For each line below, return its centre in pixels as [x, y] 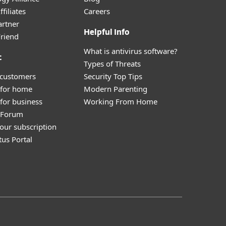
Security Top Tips [113, 76]
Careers [97, 11]
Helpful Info [106, 33]
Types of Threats [112, 64]
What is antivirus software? [131, 51]
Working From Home [121, 101]
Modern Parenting [116, 89]
